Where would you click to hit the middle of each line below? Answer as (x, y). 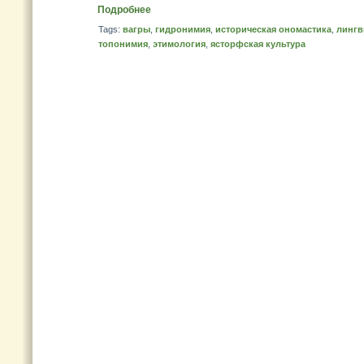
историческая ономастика (273, 29)
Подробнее (124, 10)
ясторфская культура (258, 44)
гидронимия (183, 29)
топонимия (123, 44)
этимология (179, 44)
